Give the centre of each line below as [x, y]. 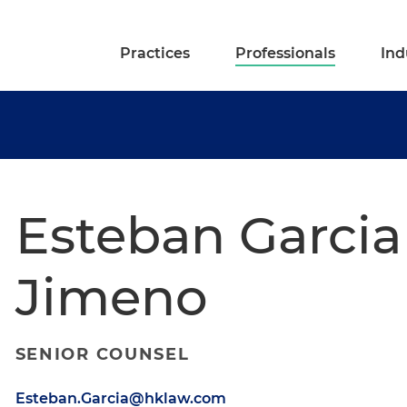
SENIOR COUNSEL [102, 354]
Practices [155, 54]
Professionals [285, 54]
